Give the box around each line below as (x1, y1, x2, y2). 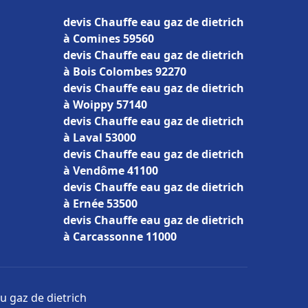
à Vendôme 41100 (63, 163, 158, 178)
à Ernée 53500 (63, 196, 137, 211)
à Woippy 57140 (63, 97, 147, 112)
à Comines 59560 (63, 31, 154, 46)
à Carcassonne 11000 (63, 229, 177, 244)
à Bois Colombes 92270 (63, 64, 186, 79)
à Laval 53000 (63, 130, 136, 145)
